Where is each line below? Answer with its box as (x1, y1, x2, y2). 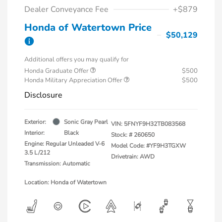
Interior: (24, 128, 45, 137)
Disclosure (24, 89, 62, 101)
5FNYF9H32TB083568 (124, 119, 185, 128)
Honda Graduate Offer (24, 66, 90, 75)
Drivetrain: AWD (111, 152, 155, 161)
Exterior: (24, 117, 46, 126)
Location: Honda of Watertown (24, 178, 107, 186)
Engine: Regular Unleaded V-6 (24, 139, 105, 148)
